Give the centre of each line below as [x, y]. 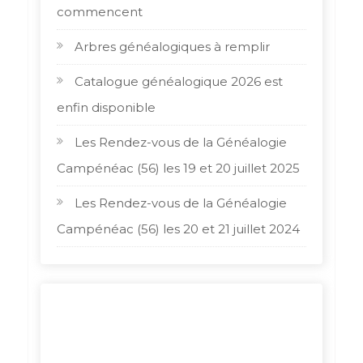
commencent [99, 11]
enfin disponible [106, 107]
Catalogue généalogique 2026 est [178, 81]
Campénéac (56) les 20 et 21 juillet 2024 [178, 228]
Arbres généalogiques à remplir [172, 46]
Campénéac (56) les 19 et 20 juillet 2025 [178, 168]
